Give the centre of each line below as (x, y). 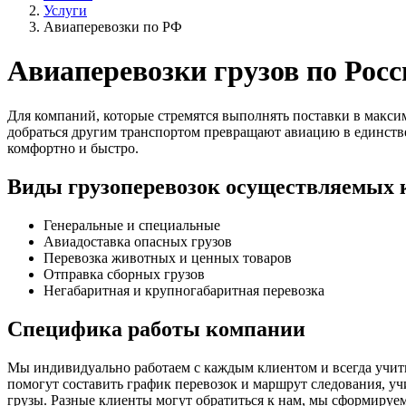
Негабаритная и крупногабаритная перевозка (184, 290)
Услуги (65, 10)
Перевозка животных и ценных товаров (168, 257)
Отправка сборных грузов (124, 274)
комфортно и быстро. (73, 148)
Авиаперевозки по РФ (113, 27)
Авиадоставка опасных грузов (138, 241)
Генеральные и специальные (132, 225)
